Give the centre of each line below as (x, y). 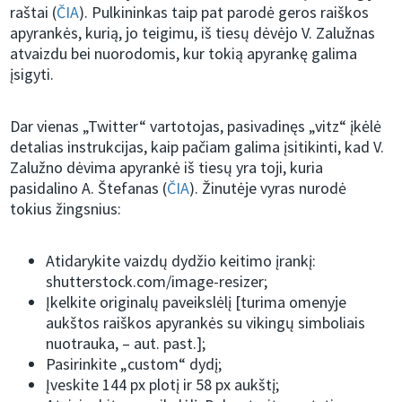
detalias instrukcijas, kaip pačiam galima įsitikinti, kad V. (197, 147)
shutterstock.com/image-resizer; (157, 282)
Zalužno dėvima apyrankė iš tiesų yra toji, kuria (167, 168)
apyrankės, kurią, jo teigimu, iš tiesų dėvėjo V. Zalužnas (193, 33)
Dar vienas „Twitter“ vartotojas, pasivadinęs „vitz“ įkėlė (196, 127)
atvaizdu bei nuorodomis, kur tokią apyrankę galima (184, 54)
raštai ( (34, 13)
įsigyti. (32, 74)
